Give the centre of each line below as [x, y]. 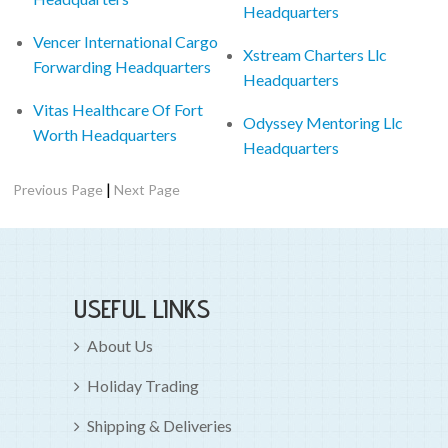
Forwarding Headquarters [122, 66]
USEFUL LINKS [142, 308]
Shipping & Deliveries [159, 425]
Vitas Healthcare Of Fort [118, 109]
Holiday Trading [143, 385]
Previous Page [58, 189]
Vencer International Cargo [126, 41]
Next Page [147, 189]
